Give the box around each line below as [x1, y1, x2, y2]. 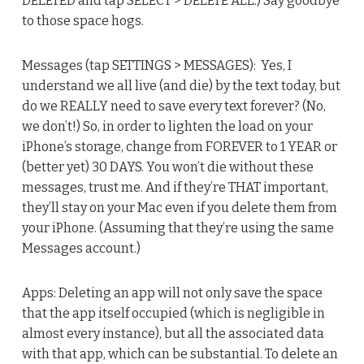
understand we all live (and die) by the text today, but [21, 77, 340, 93]
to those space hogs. [21, 12, 151, 28]
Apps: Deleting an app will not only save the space [21, 284, 323, 301]
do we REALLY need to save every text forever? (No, [21, 97, 326, 114]
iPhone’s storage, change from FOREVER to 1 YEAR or [21, 138, 337, 154]
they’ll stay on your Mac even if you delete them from [21, 199, 337, 215]
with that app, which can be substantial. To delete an [21, 345, 338, 362]
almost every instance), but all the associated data [21, 325, 324, 341]
